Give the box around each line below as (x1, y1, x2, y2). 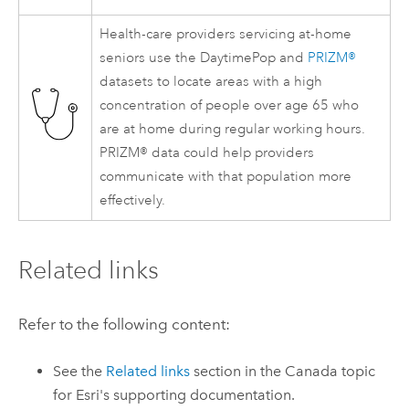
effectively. (100, 192, 166, 210)
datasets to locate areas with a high (100, 73, 323, 91)
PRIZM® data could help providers (100, 144, 315, 163)
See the (53, 362, 107, 380)
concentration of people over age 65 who (100, 97, 360, 115)
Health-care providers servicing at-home (100, 26, 352, 44)
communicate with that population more (100, 168, 352, 186)
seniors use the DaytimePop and (100, 49, 309, 68)
